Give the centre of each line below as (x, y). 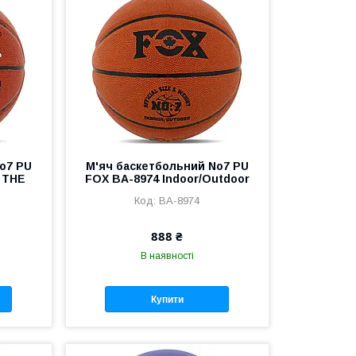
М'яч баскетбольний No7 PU (167, 166)
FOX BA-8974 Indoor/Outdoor (167, 179)
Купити (167, 299)
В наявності (167, 256)
